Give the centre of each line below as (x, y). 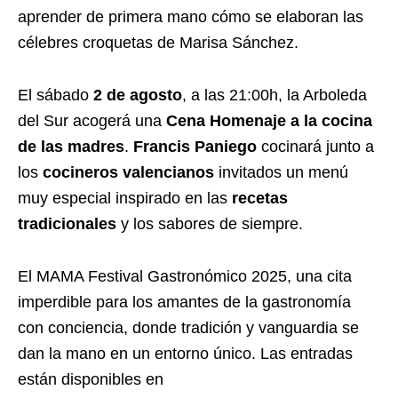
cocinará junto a (315, 146)
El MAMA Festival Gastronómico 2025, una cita (185, 276)
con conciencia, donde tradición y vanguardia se (188, 327)
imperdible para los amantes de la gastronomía (184, 302)
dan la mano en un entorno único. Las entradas (185, 353)
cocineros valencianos (128, 172)
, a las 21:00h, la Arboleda (275, 95)
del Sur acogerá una (92, 120)
